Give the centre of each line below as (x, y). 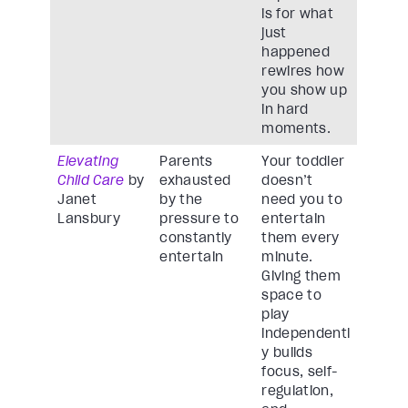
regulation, (298, 391)
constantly (196, 238)
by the (181, 200)
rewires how (303, 71)
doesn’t (287, 181)
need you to (302, 200)
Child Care (91, 181)
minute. (287, 257)
